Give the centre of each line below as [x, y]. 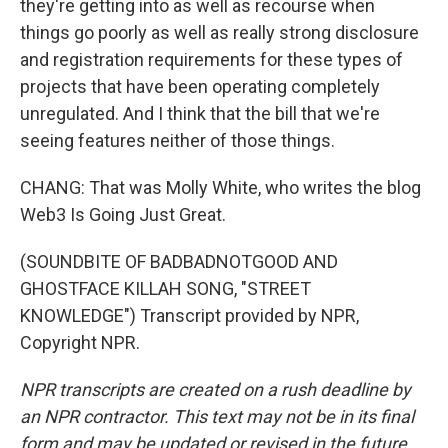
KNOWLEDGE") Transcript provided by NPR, [189, 315]
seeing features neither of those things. [177, 140]
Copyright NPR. [80, 342]
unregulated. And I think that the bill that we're [200, 113]
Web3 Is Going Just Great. [123, 214]
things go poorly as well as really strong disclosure [219, 32]
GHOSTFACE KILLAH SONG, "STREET [165, 288]
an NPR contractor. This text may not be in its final [217, 416]
